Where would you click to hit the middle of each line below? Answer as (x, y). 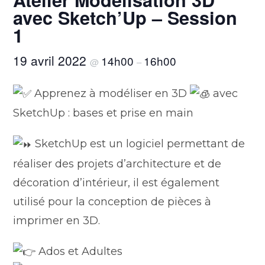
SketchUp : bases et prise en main (104, 113)
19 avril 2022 (52, 61)
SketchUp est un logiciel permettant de (139, 144)
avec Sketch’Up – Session (125, 18)
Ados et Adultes (79, 251)
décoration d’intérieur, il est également (117, 182)
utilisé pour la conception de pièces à (112, 201)
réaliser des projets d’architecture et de (117, 164)
